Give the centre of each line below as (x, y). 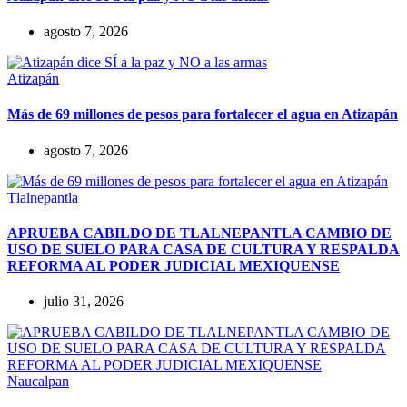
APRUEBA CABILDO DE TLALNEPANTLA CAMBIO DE (199, 233)
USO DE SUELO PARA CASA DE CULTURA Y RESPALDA (203, 249)
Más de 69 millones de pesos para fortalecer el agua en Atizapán (203, 114)
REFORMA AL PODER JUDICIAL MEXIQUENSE (174, 266)
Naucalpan (38, 382)
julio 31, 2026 (84, 302)
